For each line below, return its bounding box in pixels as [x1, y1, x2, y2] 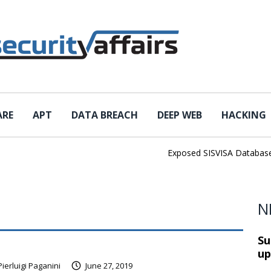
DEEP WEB [157, 108, 202, 122]
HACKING [221, 108, 266, 122]
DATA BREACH [71, 108, 138, 122]
